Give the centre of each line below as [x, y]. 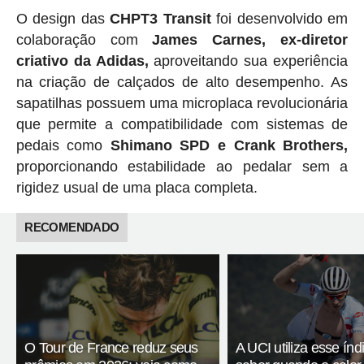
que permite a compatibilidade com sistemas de [182, 124]
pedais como [63, 145]
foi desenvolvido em [279, 18]
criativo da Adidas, [82, 61]
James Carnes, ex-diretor [250, 39]
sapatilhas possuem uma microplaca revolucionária [182, 103]
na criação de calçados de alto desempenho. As [182, 82]
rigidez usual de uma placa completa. [136, 187]
